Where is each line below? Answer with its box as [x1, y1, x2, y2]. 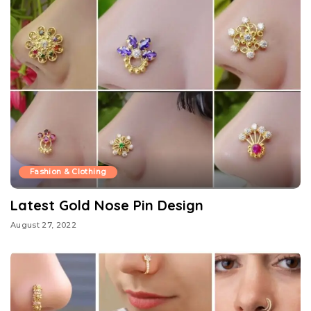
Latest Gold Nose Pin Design [10, 196, 203, 214]
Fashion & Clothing [30, 167, 107, 176]
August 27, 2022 [10, 220, 77, 230]
